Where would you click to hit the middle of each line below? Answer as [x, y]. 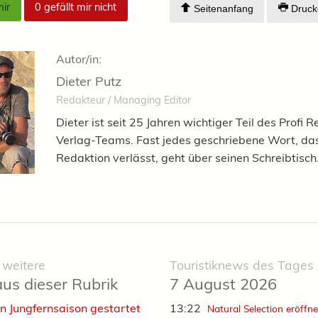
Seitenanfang [222, 9]
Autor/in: [79, 59]
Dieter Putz [89, 82]
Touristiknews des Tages [242, 265]
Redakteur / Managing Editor [124, 100]
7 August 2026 [223, 284]
